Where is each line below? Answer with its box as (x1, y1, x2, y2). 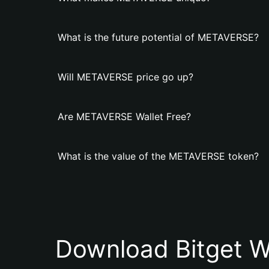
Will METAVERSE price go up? (58, 71, 193, 83)
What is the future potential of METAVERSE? (58, 31, 259, 43)
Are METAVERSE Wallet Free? (58, 110, 191, 122)
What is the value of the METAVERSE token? (58, 150, 259, 162)
